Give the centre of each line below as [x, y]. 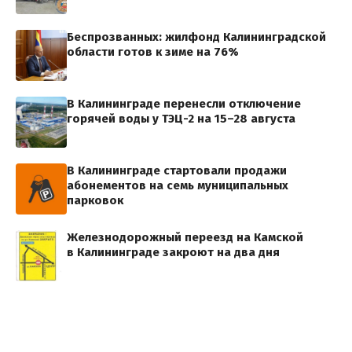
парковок [95, 201]
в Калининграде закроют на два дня [173, 253]
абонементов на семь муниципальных [178, 186]
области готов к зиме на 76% [153, 52]
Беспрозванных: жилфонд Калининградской [196, 37]
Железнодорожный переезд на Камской [185, 238]
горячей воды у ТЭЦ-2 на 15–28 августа [181, 119]
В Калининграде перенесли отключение [184, 104]
